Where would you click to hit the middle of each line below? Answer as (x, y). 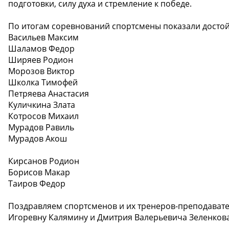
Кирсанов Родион (44, 161)
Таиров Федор (37, 184)
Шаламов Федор (41, 49)
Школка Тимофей (43, 83)
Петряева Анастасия (49, 94)
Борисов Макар (39, 173)
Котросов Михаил (43, 116)
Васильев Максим (43, 38)
